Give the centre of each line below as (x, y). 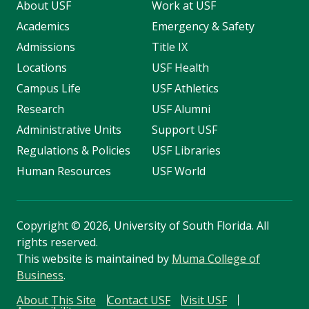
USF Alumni (181, 109)
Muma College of (216, 259)
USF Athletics (185, 89)
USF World (178, 171)
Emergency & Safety (203, 27)
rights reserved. (57, 242)
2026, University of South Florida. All (175, 226)
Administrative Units (69, 130)
